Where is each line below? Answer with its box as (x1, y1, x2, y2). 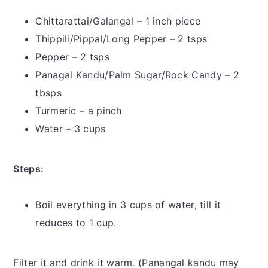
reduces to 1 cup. (35, 217, 117, 229)
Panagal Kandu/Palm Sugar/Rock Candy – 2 (35, 69, 240, 81)
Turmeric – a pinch (35, 105, 122, 117)
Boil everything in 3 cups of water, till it (35, 199, 221, 211)
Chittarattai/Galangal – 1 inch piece (35, 15, 201, 28)
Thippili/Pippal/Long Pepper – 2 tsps (35, 33, 208, 45)
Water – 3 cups (35, 123, 106, 135)
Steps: (13, 163, 44, 175)
